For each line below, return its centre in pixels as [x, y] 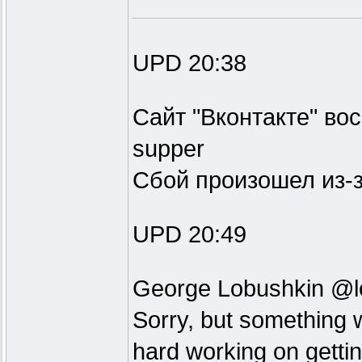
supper [168, 149]
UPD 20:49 [189, 235]
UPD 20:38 [189, 63]
